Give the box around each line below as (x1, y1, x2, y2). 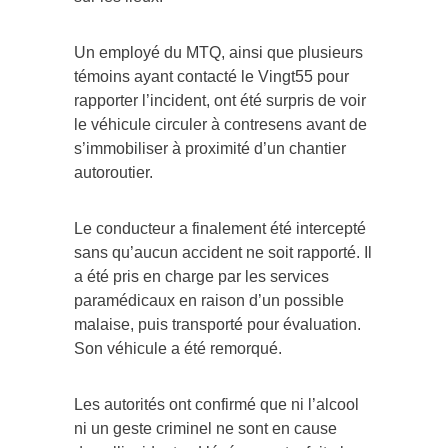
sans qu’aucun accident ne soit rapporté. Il (74, 244, 372, 262)
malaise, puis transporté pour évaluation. (74, 316, 361, 334)
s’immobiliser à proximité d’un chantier (74, 140, 346, 158)
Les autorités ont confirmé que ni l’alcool (74, 396, 359, 414)
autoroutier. (74, 164, 153, 182)
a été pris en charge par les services (74, 268, 329, 286)
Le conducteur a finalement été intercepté (74, 220, 366, 238)
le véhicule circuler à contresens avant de (74, 116, 367, 134)
